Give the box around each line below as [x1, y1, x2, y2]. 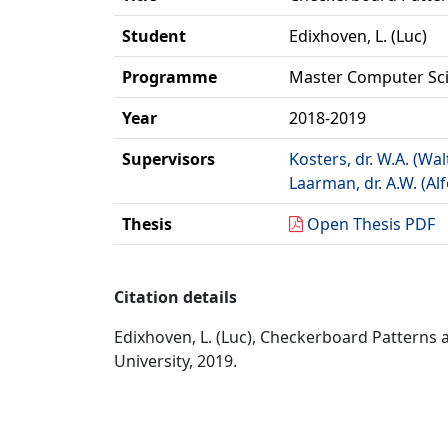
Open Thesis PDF [307, 213, 435, 235]
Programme [122, 66, 217, 88]
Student [122, 25, 186, 47]
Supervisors [122, 148, 215, 170]
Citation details [114, 286, 237, 308]
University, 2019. [114, 350, 237, 372]
